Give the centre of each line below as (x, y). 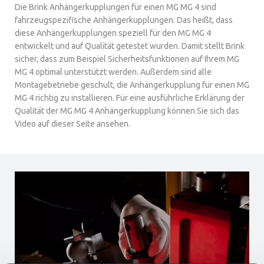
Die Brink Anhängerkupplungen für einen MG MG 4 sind (115, 7)
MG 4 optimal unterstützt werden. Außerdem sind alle (113, 72)
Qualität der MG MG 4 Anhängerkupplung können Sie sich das (127, 111)
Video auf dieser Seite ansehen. (72, 124)
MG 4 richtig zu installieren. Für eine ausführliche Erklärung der (130, 98)
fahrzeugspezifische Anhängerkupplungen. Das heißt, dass (124, 20)
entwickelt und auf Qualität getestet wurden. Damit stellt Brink (130, 46)
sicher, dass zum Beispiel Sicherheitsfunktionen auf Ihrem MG (127, 59)
